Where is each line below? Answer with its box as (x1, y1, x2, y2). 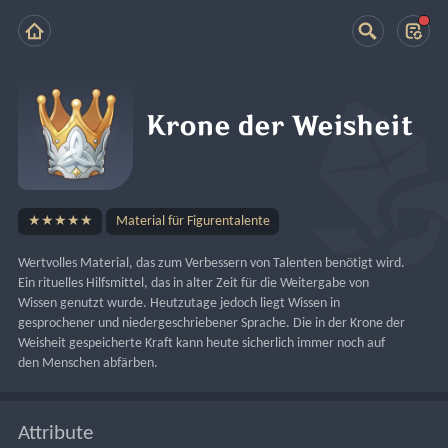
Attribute (18, 422, 94, 444)
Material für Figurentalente (115, 214, 270, 228)
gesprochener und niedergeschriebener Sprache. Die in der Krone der (18, 315, 406, 331)
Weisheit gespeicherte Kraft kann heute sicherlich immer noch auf (18, 335, 386, 351)
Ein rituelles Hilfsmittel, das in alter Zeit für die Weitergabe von (18, 275, 370, 291)
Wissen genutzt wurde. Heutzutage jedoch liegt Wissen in (18, 295, 341, 311)
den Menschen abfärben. (18, 355, 159, 371)
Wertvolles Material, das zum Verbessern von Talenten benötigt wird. (18, 255, 406, 271)
